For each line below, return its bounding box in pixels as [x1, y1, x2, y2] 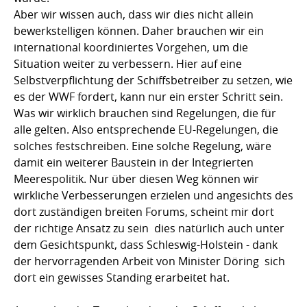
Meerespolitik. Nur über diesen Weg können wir [14, 171, 259, 186]
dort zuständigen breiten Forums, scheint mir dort [14, 204, 274, 219]
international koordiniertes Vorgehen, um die [14, 39, 248, 55]
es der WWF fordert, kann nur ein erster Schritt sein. [14, 88, 283, 104]
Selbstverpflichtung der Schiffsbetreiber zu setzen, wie [14, 72, 293, 88]
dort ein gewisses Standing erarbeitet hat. [14, 269, 230, 285]
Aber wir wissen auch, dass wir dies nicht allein [14, 6, 254, 22]
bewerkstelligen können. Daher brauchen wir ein [14, 23, 264, 38]
